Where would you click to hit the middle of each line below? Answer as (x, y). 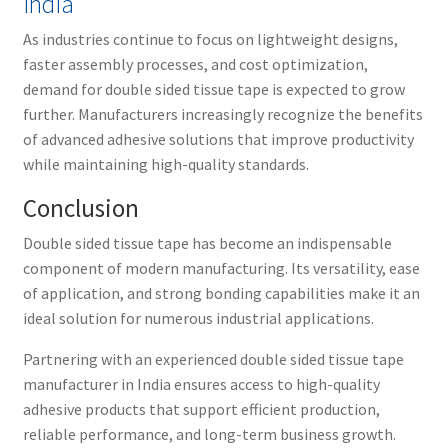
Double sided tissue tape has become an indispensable (207, 242)
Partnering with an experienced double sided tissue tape (213, 358)
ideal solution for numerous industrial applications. (198, 317)
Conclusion (80, 207)
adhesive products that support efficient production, (201, 408)
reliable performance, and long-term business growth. (209, 433)
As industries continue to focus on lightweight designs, (210, 38)
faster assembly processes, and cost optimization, (195, 63)
